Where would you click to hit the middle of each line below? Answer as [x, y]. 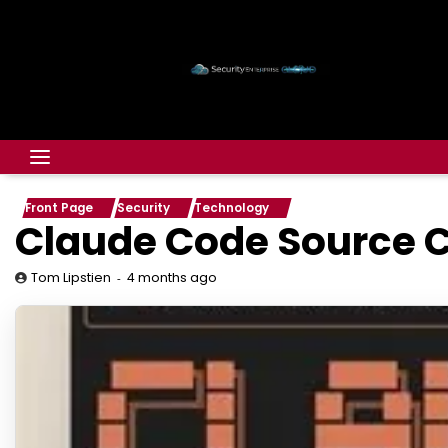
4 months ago [172, 277]
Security [143, 208]
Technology [231, 208]
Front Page [59, 208]
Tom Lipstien [71, 277]
